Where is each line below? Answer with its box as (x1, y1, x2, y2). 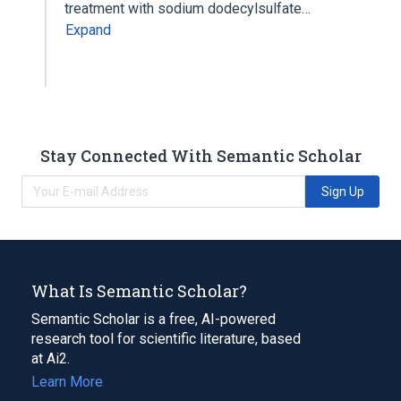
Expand (65, 21, 111, 38)
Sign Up (320, 183, 364, 199)
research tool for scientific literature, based (31, 329, 301, 347)
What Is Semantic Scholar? (31, 279, 247, 302)
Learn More (31, 372, 103, 390)
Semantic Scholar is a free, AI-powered (31, 310, 276, 328)
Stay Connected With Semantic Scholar (39, 144, 362, 166)
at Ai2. (31, 349, 70, 367)
